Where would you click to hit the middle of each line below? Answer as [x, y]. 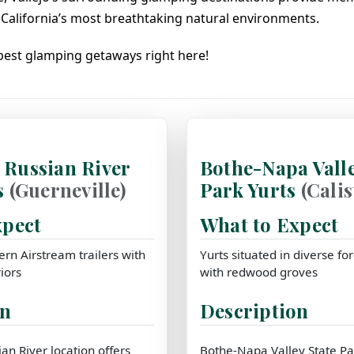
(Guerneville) [67, 189]
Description [254, 310]
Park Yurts [250, 189]
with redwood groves [259, 271]
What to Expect [269, 224]
